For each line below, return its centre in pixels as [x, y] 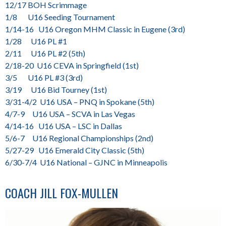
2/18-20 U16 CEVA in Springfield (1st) [72, 66]
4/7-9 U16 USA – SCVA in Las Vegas [70, 114]
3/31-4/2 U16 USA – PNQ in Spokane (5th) [80, 102]
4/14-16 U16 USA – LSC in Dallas [64, 126]
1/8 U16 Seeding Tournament [60, 17]
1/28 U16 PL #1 [36, 41]
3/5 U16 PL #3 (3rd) [44, 78]
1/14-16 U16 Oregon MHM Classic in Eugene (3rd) [95, 29]
